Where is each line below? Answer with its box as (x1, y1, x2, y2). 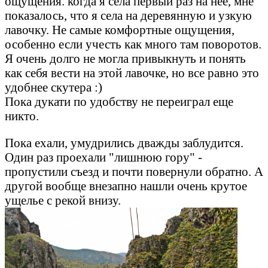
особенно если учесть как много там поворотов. (5, 37, 261, 51)
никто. (5, 109, 39, 123)
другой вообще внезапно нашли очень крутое (5, 179, 247, 193)
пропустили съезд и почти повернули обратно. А (5, 165, 263, 179)
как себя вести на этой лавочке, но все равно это (5, 66, 259, 80)
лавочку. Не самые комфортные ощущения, (5, 23, 234, 37)
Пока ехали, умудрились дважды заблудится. (5, 136, 243, 150)
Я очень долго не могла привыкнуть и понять (5, 51, 246, 66)
